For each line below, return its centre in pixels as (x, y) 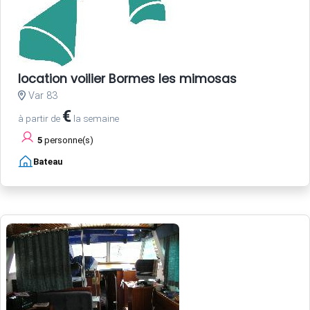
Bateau (48, 162)
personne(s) (68, 140)
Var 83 (42, 96)
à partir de (40, 119)
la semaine (95, 119)
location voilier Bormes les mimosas (127, 79)
